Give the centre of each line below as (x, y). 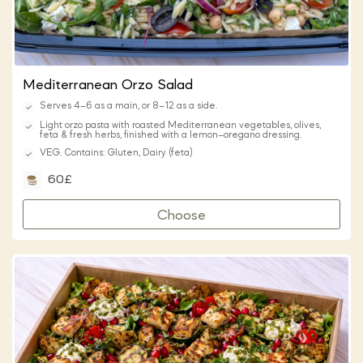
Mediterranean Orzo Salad (108, 85)
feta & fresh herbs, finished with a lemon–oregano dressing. (171, 136)
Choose (181, 216)
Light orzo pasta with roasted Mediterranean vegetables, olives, (180, 126)
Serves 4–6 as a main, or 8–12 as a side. (128, 107)
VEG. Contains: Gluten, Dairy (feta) (116, 154)
